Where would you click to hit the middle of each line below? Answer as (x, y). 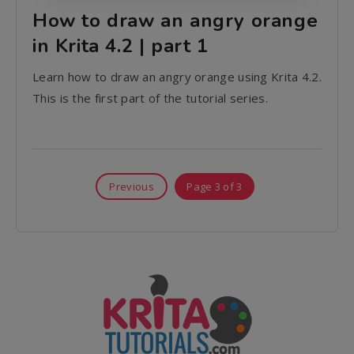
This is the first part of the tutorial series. (150, 98)
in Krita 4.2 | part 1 (121, 46)
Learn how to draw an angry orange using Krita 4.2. (177, 77)
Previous (132, 187)
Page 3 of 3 (215, 187)
